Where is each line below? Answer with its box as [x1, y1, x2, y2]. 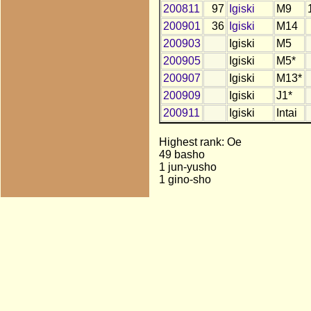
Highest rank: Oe [158, 136, 242, 149]
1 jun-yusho [158, 161, 217, 174]
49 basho [158, 149, 205, 161]
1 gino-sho [158, 174, 211, 186]
